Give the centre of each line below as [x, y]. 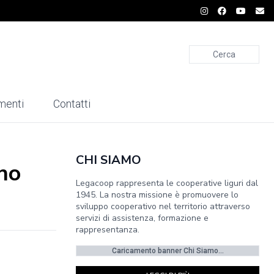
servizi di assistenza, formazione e [142, 218]
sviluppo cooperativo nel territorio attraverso [163, 206]
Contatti [72, 104]
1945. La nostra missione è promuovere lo [157, 195]
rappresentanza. [108, 230]
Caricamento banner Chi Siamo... [168, 251]
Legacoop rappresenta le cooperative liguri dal [167, 183]
